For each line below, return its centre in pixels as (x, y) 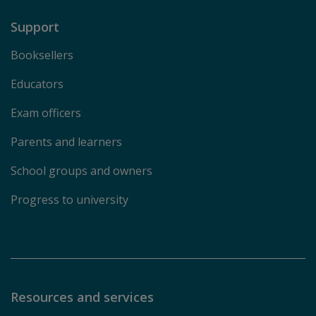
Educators (37, 84)
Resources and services (84, 297)
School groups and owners (81, 171)
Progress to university (69, 200)
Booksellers (42, 55)
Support (37, 27)
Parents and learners (66, 142)
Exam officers (46, 113)
